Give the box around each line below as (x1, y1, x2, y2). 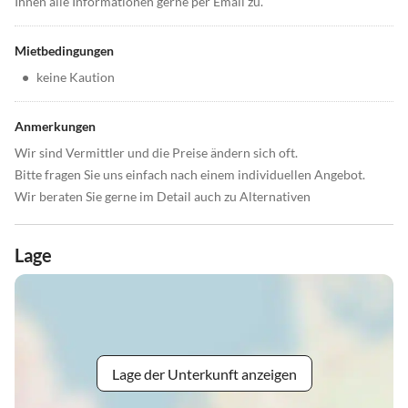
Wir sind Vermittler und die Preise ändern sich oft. (15, 145, 298, 161)
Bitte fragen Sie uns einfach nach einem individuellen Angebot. (15, 167, 365, 183)
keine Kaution (36, 69, 115, 86)
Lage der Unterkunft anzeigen (111, 364, 297, 382)
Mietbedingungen (15, 43, 114, 59)
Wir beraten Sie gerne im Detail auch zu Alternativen (15, 189, 311, 205)
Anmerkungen (15, 118, 96, 135)
